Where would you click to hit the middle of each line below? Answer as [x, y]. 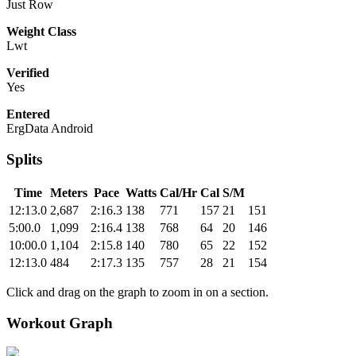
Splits [24, 160]
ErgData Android [50, 129]
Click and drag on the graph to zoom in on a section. [137, 292]
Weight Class [41, 32]
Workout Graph [60, 323]
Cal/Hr [178, 192]
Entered [28, 114]
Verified [28, 73]
